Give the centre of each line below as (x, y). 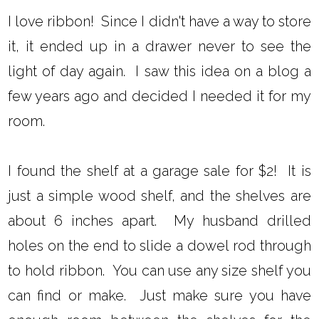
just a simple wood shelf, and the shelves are (159, 195)
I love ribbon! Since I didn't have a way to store (159, 21)
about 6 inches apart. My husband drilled (159, 220)
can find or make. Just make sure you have (159, 295)
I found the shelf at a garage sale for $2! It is (159, 171)
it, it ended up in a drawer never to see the (159, 46)
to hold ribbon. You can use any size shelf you (159, 270)
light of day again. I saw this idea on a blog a (159, 71)
